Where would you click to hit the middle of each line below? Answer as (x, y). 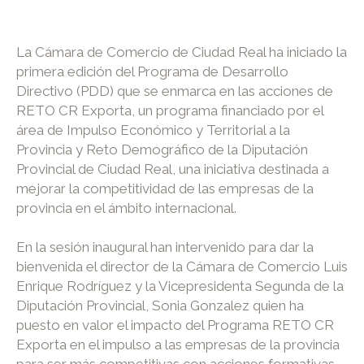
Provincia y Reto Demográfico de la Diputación (162, 150)
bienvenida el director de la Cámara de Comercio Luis (182, 266)
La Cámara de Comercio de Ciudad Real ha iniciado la (182, 52)
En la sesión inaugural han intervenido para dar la (165, 247)
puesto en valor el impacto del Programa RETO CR (175, 325)
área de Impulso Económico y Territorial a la (153, 130)
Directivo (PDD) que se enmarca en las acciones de (175, 91)
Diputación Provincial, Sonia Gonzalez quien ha (160, 305)
